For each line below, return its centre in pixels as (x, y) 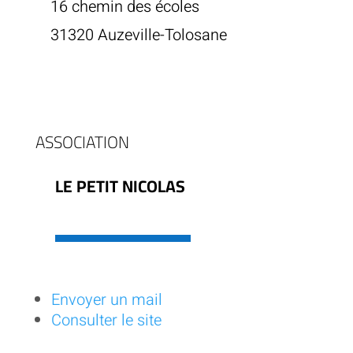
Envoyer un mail (106, 300)
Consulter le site (106, 321)
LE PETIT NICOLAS (120, 187)
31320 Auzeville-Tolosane (138, 35)
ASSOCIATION (82, 143)
